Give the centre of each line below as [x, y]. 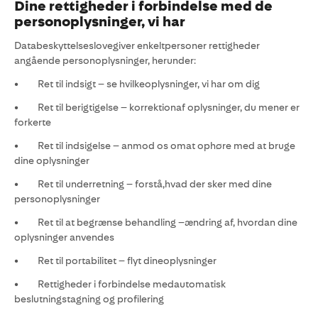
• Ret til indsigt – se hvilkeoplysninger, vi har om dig [137, 84]
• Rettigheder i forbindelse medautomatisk [120, 284]
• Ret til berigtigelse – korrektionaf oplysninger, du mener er [157, 107]
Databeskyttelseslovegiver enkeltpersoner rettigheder [137, 45]
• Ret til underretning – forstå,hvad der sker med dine [143, 184]
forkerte [33, 122]
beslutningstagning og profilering [89, 299]
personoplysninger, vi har [100, 22]
